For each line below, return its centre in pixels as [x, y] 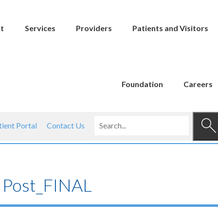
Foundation [142, 84]
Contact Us [66, 125]
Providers [94, 28]
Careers [198, 84]
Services [40, 28]
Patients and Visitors [171, 28]
